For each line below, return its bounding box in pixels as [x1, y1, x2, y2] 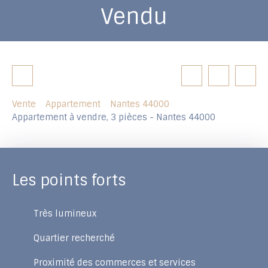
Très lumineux [33, 208, 96, 219]
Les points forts [12, 170, 126, 190]
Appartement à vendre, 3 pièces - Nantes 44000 [12, 111, 215, 123]
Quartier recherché [33, 232, 115, 243]
